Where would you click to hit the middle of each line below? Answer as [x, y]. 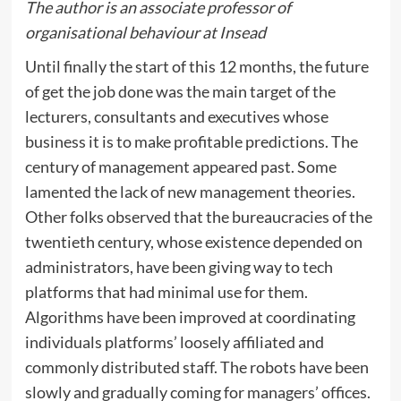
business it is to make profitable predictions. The [191, 141]
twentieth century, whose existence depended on [193, 241]
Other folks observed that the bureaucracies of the [198, 216]
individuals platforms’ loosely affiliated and [174, 341]
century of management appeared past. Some [180, 166]
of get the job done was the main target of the [180, 91]
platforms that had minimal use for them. [166, 291]
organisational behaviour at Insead [145, 32]
